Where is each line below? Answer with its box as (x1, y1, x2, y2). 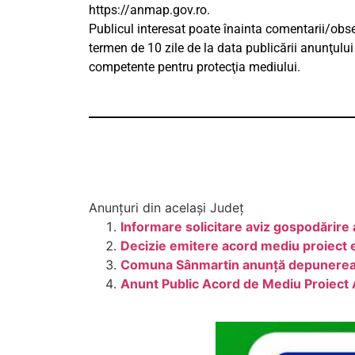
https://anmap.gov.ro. (89, 2, 210, 18)
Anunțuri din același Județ (89, 200, 244, 216)
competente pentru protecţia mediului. (89, 59, 300, 75)
